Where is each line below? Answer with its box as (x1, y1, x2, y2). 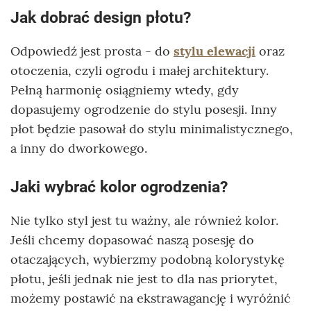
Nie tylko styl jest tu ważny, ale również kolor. (10, 212, 278, 229)
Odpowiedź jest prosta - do (10, 43, 174, 60)
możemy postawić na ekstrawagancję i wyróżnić (10, 290, 291, 307)
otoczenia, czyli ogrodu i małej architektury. (10, 62, 269, 79)
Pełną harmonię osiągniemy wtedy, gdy (10, 82, 239, 99)
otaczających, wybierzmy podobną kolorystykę (10, 251, 285, 268)
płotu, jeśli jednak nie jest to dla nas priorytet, (10, 271, 278, 287)
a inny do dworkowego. (10, 140, 147, 157)
